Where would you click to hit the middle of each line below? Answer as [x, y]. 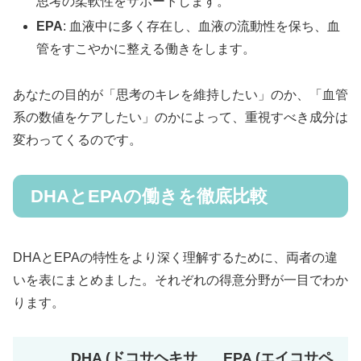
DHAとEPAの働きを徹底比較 [149, 196]
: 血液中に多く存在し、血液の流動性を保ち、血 [202, 26]
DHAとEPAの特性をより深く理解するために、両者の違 [175, 257]
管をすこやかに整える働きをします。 [146, 48]
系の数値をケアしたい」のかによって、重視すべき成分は [180, 117]
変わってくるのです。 [77, 139]
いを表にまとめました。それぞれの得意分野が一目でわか [180, 280]
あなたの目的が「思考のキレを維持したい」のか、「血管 [180, 94]
